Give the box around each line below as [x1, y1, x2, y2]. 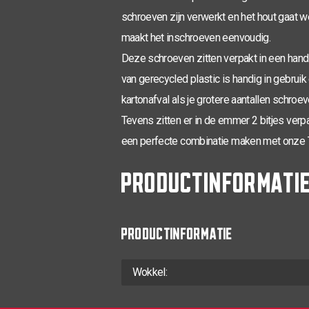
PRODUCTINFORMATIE [121, 217, 233, 241]
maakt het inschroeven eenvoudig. [121, 30, 271, 44]
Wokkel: [132, 265, 168, 279]
